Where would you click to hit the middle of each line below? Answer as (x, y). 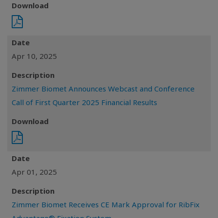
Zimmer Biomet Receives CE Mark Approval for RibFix (106, 204)
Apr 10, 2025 (34, 56)
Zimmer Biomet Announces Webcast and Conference (103, 89)
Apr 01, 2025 (34, 172)
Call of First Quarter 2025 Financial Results (84, 102)
